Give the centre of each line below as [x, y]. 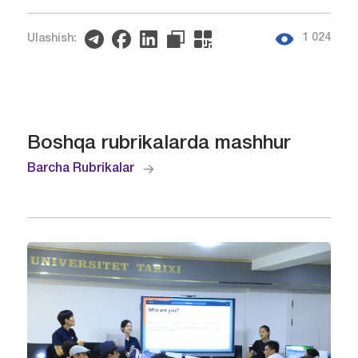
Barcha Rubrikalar [80, 169]
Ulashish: [52, 39]
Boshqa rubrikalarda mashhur [159, 144]
